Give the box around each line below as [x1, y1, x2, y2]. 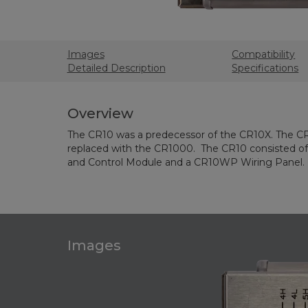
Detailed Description [67, 62, 166, 74]
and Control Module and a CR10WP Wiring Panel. [67, 156, 305, 168]
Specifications [232, 62, 299, 74]
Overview [67, 105, 133, 122]
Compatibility [232, 48, 296, 60]
